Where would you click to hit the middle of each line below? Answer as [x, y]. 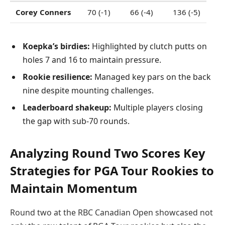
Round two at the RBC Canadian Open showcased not [111, 213]
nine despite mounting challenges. [88, 90]
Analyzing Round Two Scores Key [108, 153]
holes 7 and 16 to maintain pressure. [92, 60]
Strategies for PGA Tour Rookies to [112, 171]
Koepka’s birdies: [56, 46]
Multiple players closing [157, 107]
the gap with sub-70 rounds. [76, 121]
